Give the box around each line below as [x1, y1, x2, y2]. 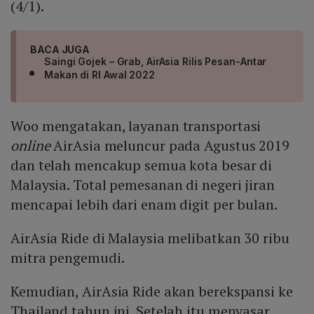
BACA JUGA [30, 43, 90, 56]
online [11, 136, 50, 156]
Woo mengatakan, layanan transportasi [11, 116, 261, 136]
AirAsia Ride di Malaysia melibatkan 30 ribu [11, 228, 289, 248]
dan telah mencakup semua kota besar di [11, 156, 273, 175]
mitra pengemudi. [11, 248, 125, 268]
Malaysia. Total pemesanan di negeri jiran [11, 175, 275, 195]
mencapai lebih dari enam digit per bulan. [11, 195, 278, 214]
